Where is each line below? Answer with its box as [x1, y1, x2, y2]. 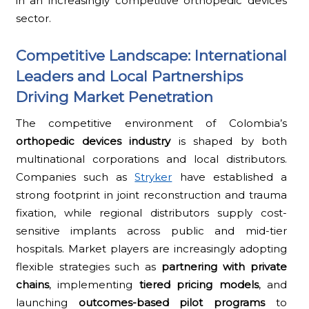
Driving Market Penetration [15, 88, 213, 106]
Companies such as [15, 170, 135, 183]
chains [15, 277, 49, 291]
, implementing [48, 277, 139, 291]
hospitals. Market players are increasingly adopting [15, 241, 288, 255]
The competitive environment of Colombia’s [15, 116, 288, 130]
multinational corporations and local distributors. [15, 152, 288, 166]
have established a [172, 170, 288, 183]
